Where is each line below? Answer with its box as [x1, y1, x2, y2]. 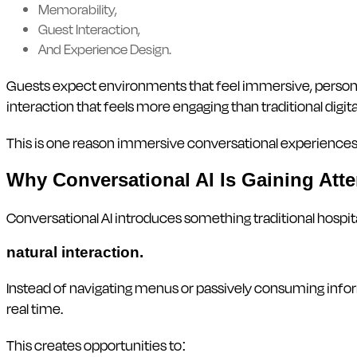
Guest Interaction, [38, 18, 140, 39]
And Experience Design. [38, 38, 171, 59]
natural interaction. [6, 243, 143, 261]
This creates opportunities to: [6, 334, 186, 355]
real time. [6, 297, 63, 319]
